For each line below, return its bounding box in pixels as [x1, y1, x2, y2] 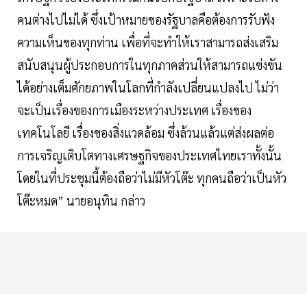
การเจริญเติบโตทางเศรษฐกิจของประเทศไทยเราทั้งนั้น [17, 147, 282, 164]
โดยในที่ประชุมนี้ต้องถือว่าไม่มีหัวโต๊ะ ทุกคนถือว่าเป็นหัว [17, 170, 286, 186]
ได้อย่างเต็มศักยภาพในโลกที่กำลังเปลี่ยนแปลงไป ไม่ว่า [17, 79, 279, 96]
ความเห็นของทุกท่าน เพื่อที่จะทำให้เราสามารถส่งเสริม [17, 34, 278, 51]
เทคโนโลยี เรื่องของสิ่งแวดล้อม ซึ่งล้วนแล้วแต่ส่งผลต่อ [17, 125, 274, 141]
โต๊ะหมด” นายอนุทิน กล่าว [17, 193, 145, 209]
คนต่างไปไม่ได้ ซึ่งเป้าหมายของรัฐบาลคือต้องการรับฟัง [17, 12, 275, 28]
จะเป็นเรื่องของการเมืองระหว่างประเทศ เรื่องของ [17, 102, 251, 119]
